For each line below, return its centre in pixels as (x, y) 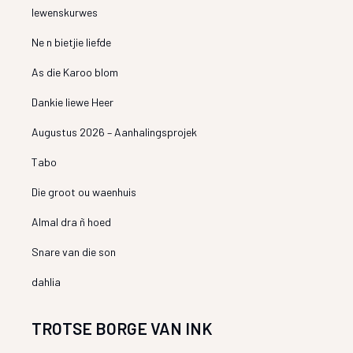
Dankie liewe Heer (73, 102)
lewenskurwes (65, 12)
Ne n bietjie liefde (72, 42)
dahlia (46, 281)
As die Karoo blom (75, 72)
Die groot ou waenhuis (84, 191)
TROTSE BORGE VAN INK (123, 328)
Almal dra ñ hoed (72, 221)
